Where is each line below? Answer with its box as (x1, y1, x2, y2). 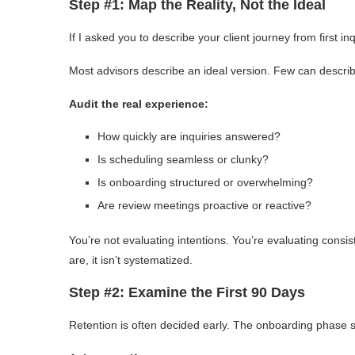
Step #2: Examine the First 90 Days (69, 284, 305, 300)
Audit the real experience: (69, 97, 208, 110)
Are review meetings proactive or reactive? (97, 198, 311, 212)
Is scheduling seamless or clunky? (97, 152, 269, 166)
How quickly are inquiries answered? (97, 129, 281, 143)
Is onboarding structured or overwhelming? (97, 175, 313, 189)
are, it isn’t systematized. (69, 253, 193, 266)
